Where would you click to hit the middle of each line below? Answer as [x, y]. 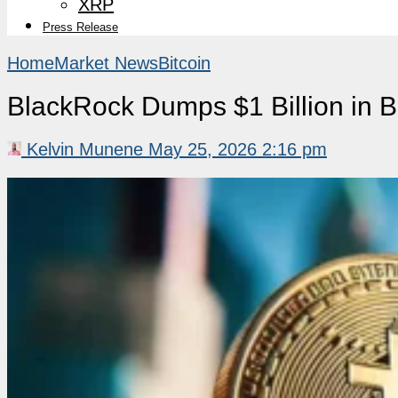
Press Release [80, 27]
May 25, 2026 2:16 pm [238, 149]
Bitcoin [184, 63]
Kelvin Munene [85, 149]
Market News [106, 63]
